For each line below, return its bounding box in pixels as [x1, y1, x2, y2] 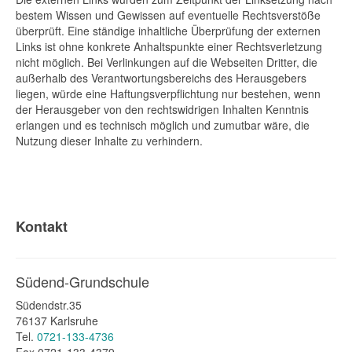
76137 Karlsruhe [16, 313, 98, 328]
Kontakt [16, 216, 68, 236]
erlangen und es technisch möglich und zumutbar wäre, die [16, 117, 310, 133]
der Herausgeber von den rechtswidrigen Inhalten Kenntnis [16, 101, 309, 117]
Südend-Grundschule [16, 271, 149, 291]
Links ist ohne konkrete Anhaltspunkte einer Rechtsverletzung [16, 38, 322, 54]
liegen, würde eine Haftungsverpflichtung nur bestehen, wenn [16, 86, 321, 101]
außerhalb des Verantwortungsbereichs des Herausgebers [16, 70, 306, 86]
